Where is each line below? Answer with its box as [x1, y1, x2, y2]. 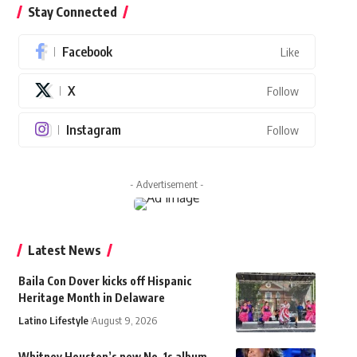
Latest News [27, 242, 101, 259]
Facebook [61, 44, 112, 61]
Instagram [65, 122, 121, 139]
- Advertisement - [129, 178, 204, 191]
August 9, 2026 [91, 314, 157, 328]
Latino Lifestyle [18, 314, 88, 328]
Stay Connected [27, 4, 117, 21]
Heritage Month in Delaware [18, 291, 165, 305]
